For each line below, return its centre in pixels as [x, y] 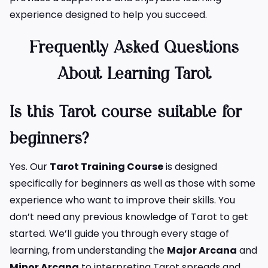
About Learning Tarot [134, 75]
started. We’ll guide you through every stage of [119, 234]
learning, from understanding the [88, 251]
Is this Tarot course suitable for [126, 113]
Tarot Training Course [106, 167]
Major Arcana [202, 251]
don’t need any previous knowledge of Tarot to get [129, 217]
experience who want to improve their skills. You [122, 200]
